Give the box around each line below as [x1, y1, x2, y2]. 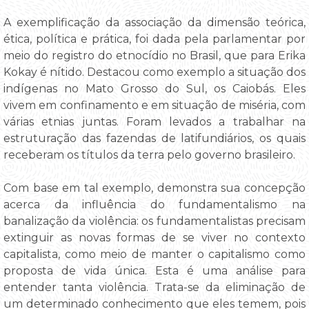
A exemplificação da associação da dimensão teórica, [3, 16, 306, 30]
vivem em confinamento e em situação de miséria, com [3, 99, 306, 112]
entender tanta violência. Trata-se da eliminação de [3, 281, 306, 295]
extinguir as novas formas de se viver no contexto [3, 231, 306, 245]
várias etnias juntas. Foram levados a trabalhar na [3, 115, 306, 129]
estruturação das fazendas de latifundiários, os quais [3, 132, 306, 146]
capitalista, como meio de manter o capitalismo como [3, 248, 306, 261]
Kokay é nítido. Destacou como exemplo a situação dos [3, 66, 306, 79]
